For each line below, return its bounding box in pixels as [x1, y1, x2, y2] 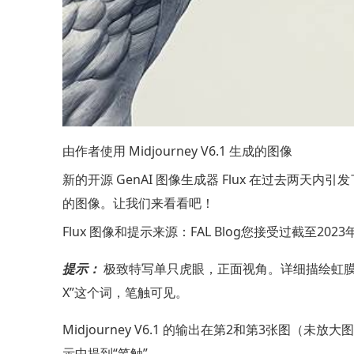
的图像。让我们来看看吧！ [62, 194, 214, 213]
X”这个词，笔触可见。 [62, 284, 188, 302]
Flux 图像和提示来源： [62, 223, 190, 241]
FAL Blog [190, 223, 241, 241]
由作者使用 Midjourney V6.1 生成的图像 [62, 142, 292, 160]
